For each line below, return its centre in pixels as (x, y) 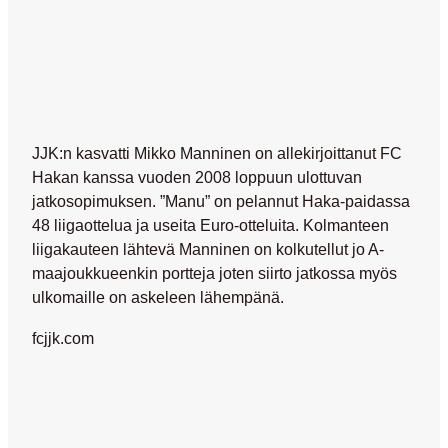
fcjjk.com (63, 337)
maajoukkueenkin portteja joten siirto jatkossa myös (214, 273)
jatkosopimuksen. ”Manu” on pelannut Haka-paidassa (221, 201)
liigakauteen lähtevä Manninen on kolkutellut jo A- (208, 249)
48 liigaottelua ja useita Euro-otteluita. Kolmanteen (210, 225)
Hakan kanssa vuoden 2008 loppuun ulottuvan (197, 177)
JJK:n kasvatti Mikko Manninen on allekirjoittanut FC (217, 153)
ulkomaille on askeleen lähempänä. (158, 297)
